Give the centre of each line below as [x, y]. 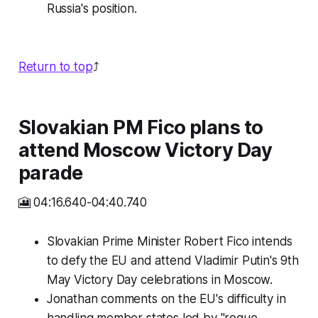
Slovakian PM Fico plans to [141, 128]
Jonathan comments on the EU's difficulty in [166, 299]
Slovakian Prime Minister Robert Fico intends [170, 242]
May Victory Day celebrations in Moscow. [160, 280]
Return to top [55, 67]
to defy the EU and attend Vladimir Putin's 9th [172, 261]
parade [50, 173]
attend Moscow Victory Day [145, 150]
